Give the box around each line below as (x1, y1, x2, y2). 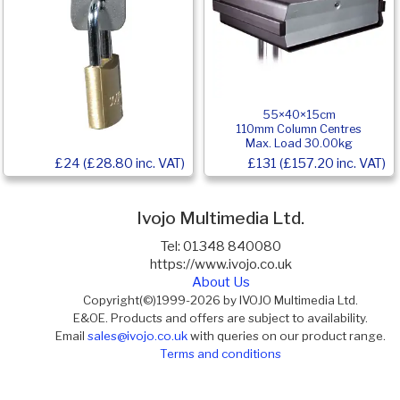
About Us (191, 273, 250, 290)
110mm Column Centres (236, 121, 362, 136)
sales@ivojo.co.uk (87, 328, 188, 343)
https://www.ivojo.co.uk (149, 255, 292, 272)
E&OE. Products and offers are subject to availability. (73, 310, 369, 325)
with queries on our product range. (187, 328, 387, 343)
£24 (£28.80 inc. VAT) (54, 154, 186, 171)
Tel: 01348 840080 (160, 237, 281, 254)
